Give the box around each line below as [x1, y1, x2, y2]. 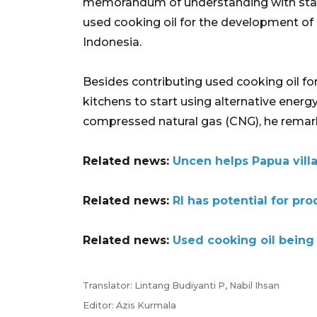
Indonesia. [83, 35, 142, 49]
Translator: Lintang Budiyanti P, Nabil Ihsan [83, 279, 279, 291]
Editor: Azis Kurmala [83, 299, 176, 311]
